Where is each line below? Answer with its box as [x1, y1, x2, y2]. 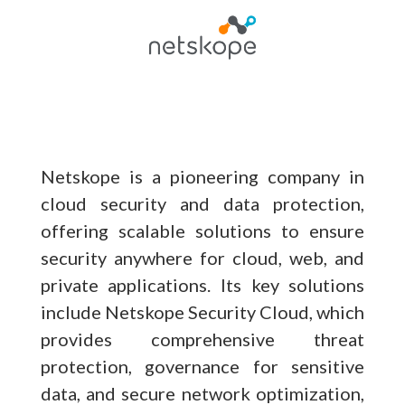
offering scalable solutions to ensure [40, 219, 365, 241]
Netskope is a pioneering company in [40, 165, 365, 187]
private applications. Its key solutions [40, 273, 365, 296]
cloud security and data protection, [40, 192, 365, 214]
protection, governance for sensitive [40, 354, 365, 377]
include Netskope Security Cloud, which [40, 300, 365, 323]
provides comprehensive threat [40, 327, 365, 350]
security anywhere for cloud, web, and [40, 246, 365, 268]
